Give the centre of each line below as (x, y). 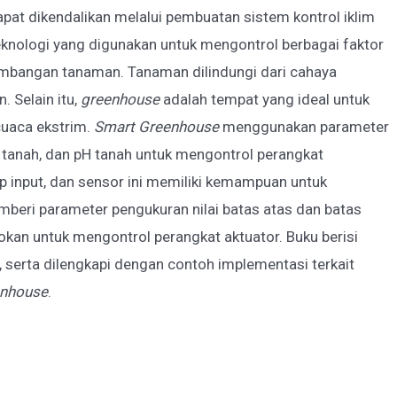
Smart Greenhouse (156, 127)
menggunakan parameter (304, 127)
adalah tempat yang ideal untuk (265, 100)
